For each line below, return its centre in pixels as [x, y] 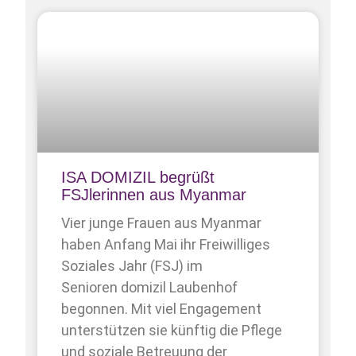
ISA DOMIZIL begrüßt [138, 177]
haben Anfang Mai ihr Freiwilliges [166, 244]
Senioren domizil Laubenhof [150, 287]
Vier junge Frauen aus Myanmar [162, 222]
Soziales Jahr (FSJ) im [132, 265]
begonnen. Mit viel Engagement [162, 308]
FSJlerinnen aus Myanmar [154, 194]
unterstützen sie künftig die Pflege [172, 330]
